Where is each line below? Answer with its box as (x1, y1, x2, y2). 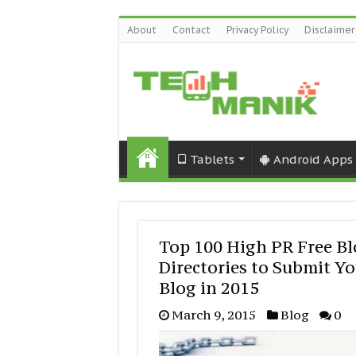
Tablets (189, 151, 234, 167)
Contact (172, 24, 211, 36)
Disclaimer (304, 24, 354, 36)
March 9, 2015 (171, 306, 256, 323)
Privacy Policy (226, 24, 288, 36)
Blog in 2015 (158, 277, 259, 299)
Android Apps (273, 151, 353, 167)
